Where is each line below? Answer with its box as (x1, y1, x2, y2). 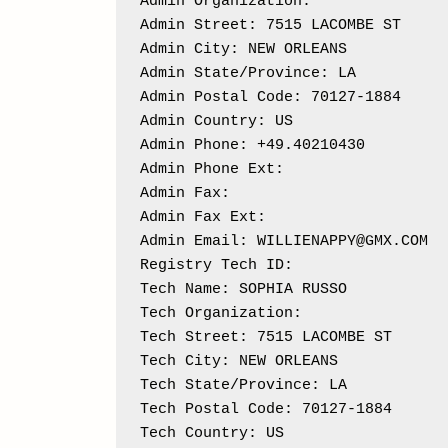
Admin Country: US (139, 112, 293, 130)
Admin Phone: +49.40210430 (139, 136, 365, 154)
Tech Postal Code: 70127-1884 (139, 400, 392, 418)
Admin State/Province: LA (139, 64, 356, 82)
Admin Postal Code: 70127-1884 (139, 88, 401, 106)
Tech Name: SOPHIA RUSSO (139, 280, 347, 298)
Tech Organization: (139, 304, 311, 322)
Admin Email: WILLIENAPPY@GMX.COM (139, 232, 428, 250)
